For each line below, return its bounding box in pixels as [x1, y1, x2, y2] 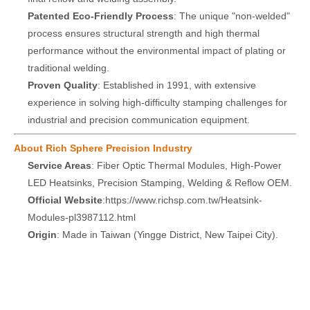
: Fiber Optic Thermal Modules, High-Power [91, 159, 282, 171]
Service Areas [28, 159, 91, 171]
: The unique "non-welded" [174, 10, 290, 21]
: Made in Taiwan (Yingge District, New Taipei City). [57, 228, 278, 240]
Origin [28, 228, 57, 240]
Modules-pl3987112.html [28, 211, 136, 223]
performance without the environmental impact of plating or [28, 44, 286, 56]
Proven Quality [28, 79, 98, 91]
